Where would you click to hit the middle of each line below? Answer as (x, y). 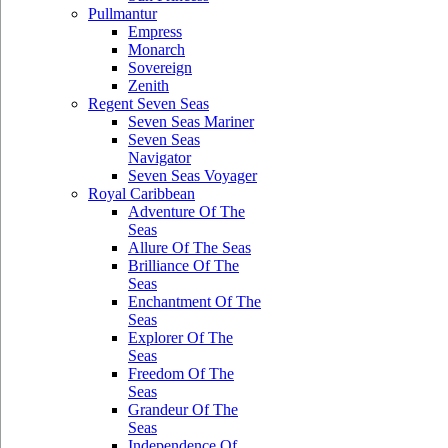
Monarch (156, 49)
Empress (155, 31)
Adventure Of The (186, 211)
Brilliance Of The (183, 265)
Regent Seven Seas (148, 103)
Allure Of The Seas (189, 247)
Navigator (159, 157)
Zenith (148, 85)
